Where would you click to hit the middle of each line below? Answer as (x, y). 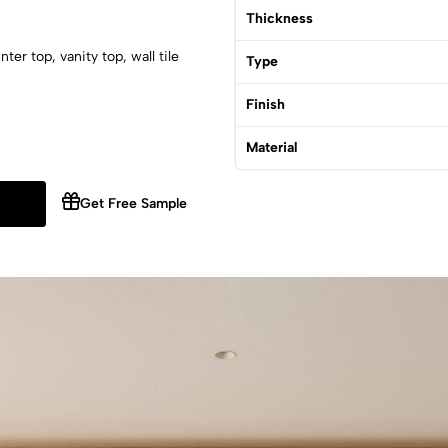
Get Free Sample (133, 203)
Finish (265, 104)
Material (272, 147)
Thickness (279, 18)
